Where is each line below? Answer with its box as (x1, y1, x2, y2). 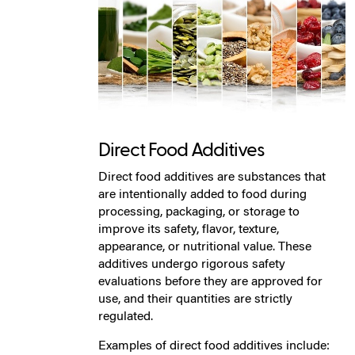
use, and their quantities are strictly (98, 292, 292, 306)
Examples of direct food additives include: (98, 339, 330, 353)
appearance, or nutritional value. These (98, 240, 311, 254)
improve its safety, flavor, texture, (98, 223, 279, 236)
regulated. (98, 310, 153, 323)
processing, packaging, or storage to (98, 205, 300, 219)
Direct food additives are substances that (98, 170, 326, 184)
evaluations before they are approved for (98, 275, 323, 288)
